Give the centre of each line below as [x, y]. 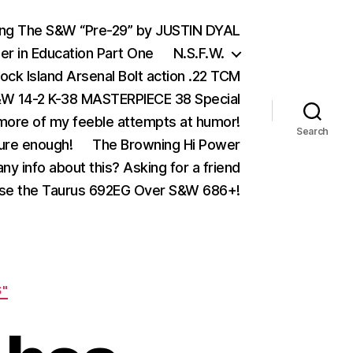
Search [312, 131]
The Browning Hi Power [166, 145]
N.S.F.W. [199, 53]
